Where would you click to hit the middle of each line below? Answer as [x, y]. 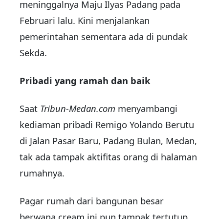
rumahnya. [42, 173]
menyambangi [146, 109]
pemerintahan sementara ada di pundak [104, 37]
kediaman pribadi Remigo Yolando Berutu [107, 125]
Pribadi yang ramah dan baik [85, 81]
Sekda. [33, 53]
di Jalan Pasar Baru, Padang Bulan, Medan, [108, 141]
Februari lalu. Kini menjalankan [85, 21]
